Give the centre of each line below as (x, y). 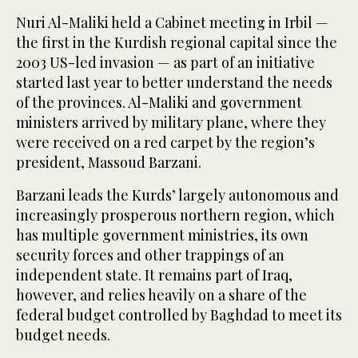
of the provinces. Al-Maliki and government (159, 103)
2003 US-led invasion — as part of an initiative (165, 63)
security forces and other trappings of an (150, 255)
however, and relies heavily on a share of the (161, 295)
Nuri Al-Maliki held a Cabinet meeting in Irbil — (172, 23)
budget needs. (63, 335)
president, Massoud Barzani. (109, 163)
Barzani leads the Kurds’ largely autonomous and (177, 195)
